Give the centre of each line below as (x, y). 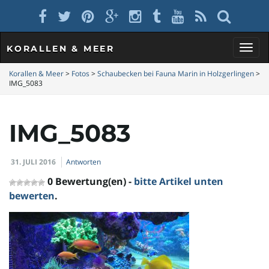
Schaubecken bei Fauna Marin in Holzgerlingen (176, 74)
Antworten (83, 162)
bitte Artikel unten (179, 181)
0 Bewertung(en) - (91, 181)
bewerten (32, 196)
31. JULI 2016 (33, 162)
